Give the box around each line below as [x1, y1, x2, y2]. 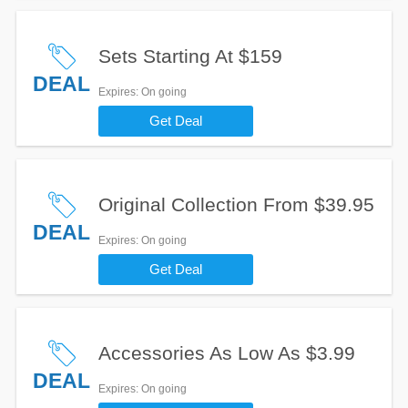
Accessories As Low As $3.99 [97, 342, 355, 363]
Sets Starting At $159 [97, 46, 282, 66]
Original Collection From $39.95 [97, 194, 374, 215]
